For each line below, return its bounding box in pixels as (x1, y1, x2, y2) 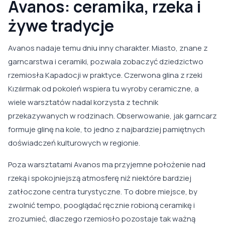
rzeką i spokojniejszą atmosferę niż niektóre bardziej (8, 173, 191, 184)
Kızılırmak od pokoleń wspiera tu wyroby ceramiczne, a (8, 83, 199, 94)
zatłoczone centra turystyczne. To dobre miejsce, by (8, 186, 197, 197)
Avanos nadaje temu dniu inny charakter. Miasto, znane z (8, 43, 208, 54)
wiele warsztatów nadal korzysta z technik (8, 97, 158, 108)
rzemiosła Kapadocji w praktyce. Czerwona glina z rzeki (8, 70, 202, 81)
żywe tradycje (8, 15, 114, 37)
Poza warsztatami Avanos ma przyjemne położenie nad (8, 159, 205, 170)
